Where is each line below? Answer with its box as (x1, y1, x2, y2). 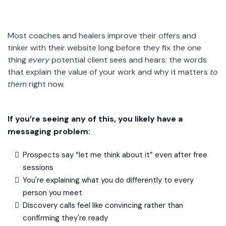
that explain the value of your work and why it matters (8, 67, 210, 77)
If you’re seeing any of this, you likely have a (8, 114, 183, 124)
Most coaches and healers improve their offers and (8, 30, 196, 41)
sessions (23, 162, 53, 173)
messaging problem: (8, 126, 90, 137)
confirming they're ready (23, 213, 108, 223)
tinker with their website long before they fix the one (8, 42, 201, 53)
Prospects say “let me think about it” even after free (23, 150, 207, 160)
